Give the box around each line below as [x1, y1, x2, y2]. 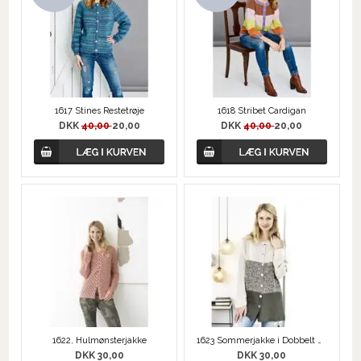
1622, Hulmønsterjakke [52, 335, 147, 346]
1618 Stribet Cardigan [217, 106, 306, 117]
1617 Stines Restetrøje [54, 106, 144, 117]
